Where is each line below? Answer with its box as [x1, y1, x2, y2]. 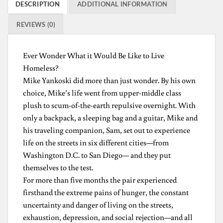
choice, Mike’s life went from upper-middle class [23, 87, 181, 98]
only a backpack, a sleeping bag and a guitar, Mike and [23, 112, 198, 122]
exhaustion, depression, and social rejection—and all [23, 212, 193, 222]
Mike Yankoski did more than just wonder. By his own [23, 75, 196, 85]
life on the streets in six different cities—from [23, 137, 169, 147]
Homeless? [23, 62, 59, 73]
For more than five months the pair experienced [23, 174, 177, 185]
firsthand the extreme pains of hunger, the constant [23, 187, 189, 197]
